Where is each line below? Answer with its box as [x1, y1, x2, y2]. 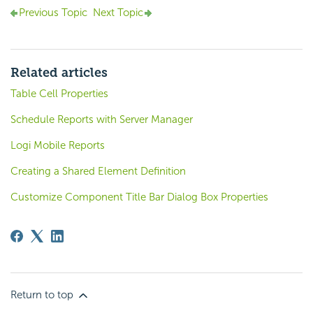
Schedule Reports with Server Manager [10, 112, 193, 126]
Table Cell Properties [10, 87, 108, 100]
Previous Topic [19, 6, 87, 19]
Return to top [10, 288, 76, 301]
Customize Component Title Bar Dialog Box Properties [10, 190, 268, 203]
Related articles [10, 64, 108, 80]
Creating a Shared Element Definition [10, 164, 186, 177]
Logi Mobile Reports [10, 138, 105, 152]
